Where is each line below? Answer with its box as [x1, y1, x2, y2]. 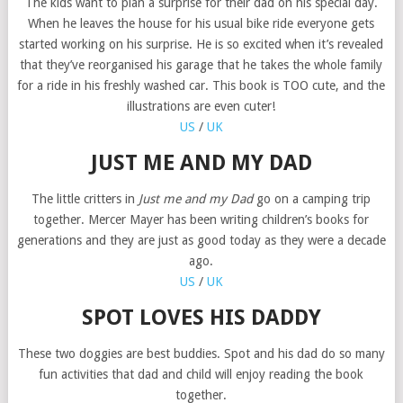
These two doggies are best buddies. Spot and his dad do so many [17, 345, 385, 361]
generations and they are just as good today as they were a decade [16, 232, 386, 247]
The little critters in [31, 191, 139, 206]
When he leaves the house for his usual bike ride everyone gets [28, 15, 375, 31]
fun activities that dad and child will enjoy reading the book [39, 366, 364, 381]
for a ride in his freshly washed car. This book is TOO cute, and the [17, 77, 386, 93]
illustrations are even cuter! [127, 98, 276, 113]
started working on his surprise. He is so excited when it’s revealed [19, 36, 384, 51]
